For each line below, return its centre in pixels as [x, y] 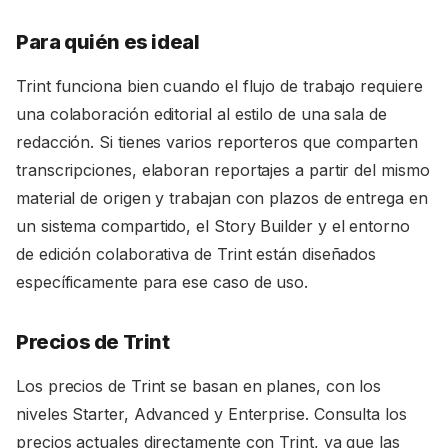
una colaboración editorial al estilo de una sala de [201, 113]
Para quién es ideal [108, 41]
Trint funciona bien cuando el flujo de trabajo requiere [219, 85]
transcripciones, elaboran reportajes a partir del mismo [223, 169]
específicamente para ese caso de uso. [162, 281]
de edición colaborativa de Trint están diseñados [196, 253]
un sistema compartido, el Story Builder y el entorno [213, 225]
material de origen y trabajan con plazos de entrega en [222, 197]
